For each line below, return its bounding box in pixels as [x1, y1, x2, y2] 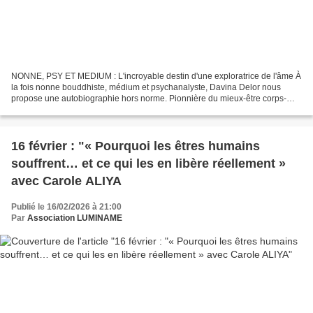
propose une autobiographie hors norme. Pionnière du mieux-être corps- [11, 93, 286, 103]
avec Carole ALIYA [11, 173, 122, 188]
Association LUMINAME [27, 212, 122, 223]
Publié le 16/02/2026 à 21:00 [11, 201, 122, 212]
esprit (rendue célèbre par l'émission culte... [11, 104, 176, 115]
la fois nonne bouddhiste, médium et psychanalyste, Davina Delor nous [11, 82, 281, 92]
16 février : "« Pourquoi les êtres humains [11, 138, 260, 153]
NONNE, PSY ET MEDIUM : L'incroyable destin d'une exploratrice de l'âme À [11, 71, 301, 81]
